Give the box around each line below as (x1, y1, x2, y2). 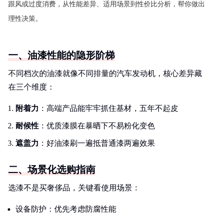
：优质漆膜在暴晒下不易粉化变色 (39, 122, 155, 130)
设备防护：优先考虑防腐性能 (15, 205, 116, 213)
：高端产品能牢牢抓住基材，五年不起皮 (39, 104, 178, 112)
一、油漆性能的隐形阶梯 (8, 50, 115, 61)
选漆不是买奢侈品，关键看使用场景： (8, 184, 140, 192)
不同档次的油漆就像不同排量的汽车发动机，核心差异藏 (8, 69, 202, 77)
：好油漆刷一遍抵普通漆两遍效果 (39, 139, 155, 147)
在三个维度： (8, 83, 55, 91)
